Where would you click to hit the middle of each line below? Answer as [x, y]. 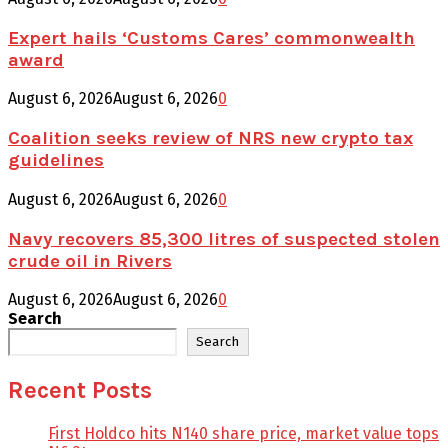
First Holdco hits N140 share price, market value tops [243, 434]
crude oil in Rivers [90, 260]
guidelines [56, 160]
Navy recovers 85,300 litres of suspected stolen [224, 238]
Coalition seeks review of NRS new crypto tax [210, 138]
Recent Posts [80, 390]
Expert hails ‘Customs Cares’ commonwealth [211, 37]
